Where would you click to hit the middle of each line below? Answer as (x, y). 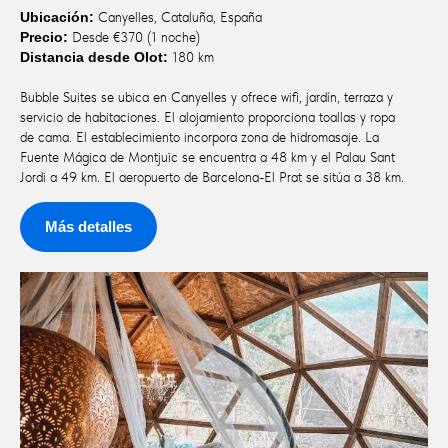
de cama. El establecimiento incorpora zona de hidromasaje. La (199, 136)
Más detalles (88, 227)
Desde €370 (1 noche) (134, 36)
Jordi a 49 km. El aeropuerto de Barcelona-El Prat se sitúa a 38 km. (212, 176)
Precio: (44, 36)
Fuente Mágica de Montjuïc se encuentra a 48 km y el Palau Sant (207, 156)
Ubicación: (57, 16)
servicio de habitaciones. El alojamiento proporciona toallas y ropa (207, 116)
